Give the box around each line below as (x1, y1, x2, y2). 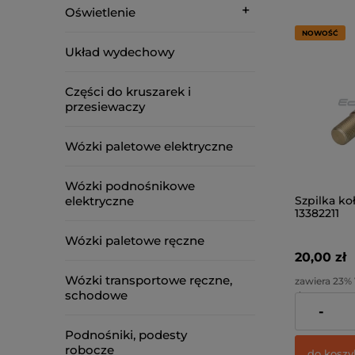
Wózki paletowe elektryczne (65, 139, 233, 154)
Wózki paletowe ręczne (65, 233, 204, 248)
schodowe (65, 288, 128, 303)
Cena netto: (295, 307, 350, 320)
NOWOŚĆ (302, 28, 338, 37)
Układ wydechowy (65, 44, 174, 59)
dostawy (295, 288, 336, 301)
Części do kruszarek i (65, 84, 191, 99)
